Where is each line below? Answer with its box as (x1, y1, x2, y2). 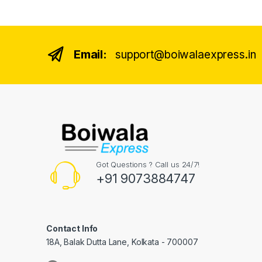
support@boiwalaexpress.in (115, 48, 256, 62)
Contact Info (46, 223, 98, 234)
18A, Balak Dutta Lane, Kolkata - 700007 (46, 237, 198, 247)
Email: (73, 47, 108, 62)
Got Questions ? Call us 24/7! (95, 160, 199, 170)
